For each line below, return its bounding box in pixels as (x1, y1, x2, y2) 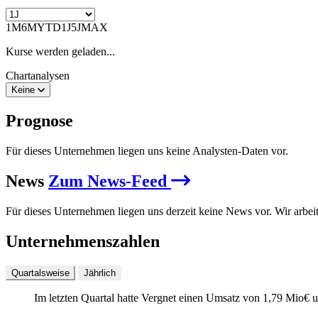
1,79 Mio (263, 291, 304, 304)
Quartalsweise (11, 267, 70, 278)
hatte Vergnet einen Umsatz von (114, 291, 263, 304)
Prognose (6, 111, 73, 131)
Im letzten (34, 291, 81, 304)
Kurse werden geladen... (6, 45, 115, 58)
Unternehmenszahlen (6, 231, 160, 251)
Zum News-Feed (48, 172, 171, 191)
